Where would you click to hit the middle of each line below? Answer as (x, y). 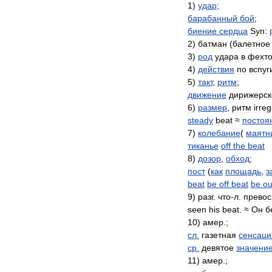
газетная (219, 235)
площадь (243, 171)
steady (200, 120)
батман (212, 44)
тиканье (203, 146)
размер (212, 107)
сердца (233, 31)
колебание (219, 133)
